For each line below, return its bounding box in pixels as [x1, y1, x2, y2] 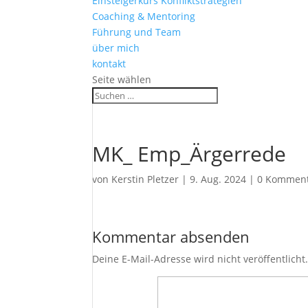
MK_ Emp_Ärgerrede [92, 140, 287, 168]
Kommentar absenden [92, 226, 250, 247]
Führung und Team [92, 25, 181, 38]
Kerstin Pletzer [111, 173, 179, 186]
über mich [92, 41, 140, 54]
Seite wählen [92, 73, 152, 86]
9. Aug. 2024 [190, 173, 247, 186]
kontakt [92, 57, 126, 70]
